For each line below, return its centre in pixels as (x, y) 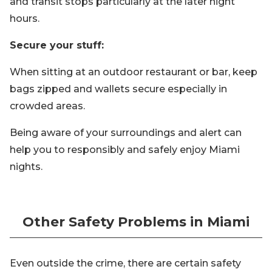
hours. (25, 19)
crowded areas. (47, 106)
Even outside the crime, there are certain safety (125, 263)
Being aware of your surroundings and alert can (126, 133)
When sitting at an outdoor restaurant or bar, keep (134, 72)
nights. (26, 167)
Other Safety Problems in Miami (136, 222)
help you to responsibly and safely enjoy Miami (125, 150)
